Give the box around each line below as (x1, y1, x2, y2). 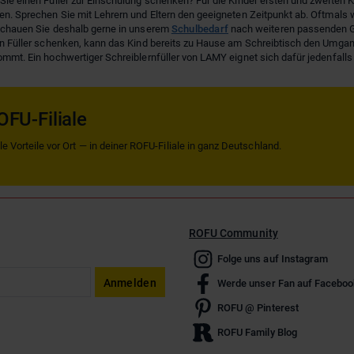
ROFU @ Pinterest (217, 301, 299, 314)
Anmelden (103, 277, 156, 290)
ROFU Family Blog (217, 326, 297, 338)
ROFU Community (189, 227, 278, 240)
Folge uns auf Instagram (217, 252, 329, 265)
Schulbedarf (171, 23, 228, 36)
